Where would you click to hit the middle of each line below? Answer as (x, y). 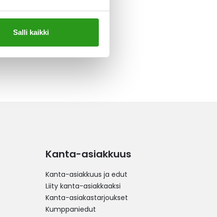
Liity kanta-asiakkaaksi (83, 186)
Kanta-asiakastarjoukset (87, 198)
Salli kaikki (31, 32)
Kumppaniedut (71, 209)
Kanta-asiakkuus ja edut (86, 174)
